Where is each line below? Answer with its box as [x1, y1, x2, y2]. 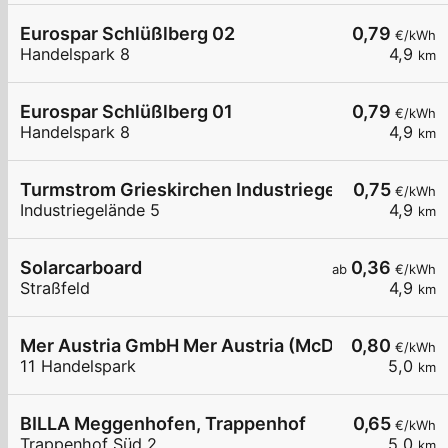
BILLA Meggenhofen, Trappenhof [20, 413, 306, 435]
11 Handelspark [20, 356, 136, 377]
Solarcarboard [20, 257, 142, 279]
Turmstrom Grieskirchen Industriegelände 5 [20, 179, 399, 201]
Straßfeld [20, 278, 90, 299]
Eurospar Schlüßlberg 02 [20, 23, 235, 45]
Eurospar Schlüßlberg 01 [20, 101, 233, 123]
